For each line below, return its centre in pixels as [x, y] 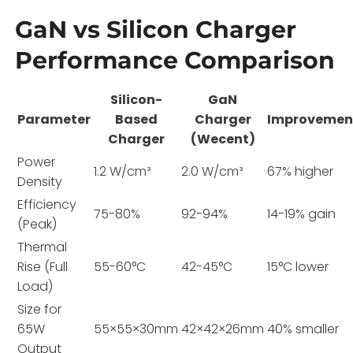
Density [40, 181]
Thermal [43, 247]
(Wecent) [223, 139]
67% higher [301, 171]
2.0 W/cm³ [213, 171]
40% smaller [303, 329]
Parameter [54, 119]
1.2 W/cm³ [123, 171]
